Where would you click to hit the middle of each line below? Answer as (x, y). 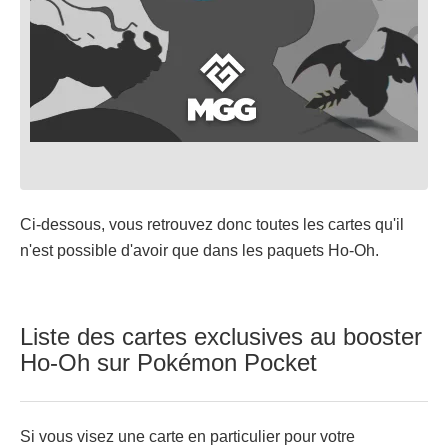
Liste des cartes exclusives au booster (221, 336)
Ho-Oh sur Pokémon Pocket (168, 362)
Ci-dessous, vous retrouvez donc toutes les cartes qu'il (212, 224)
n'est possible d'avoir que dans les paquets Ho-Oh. (199, 250)
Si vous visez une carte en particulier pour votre (187, 436)
